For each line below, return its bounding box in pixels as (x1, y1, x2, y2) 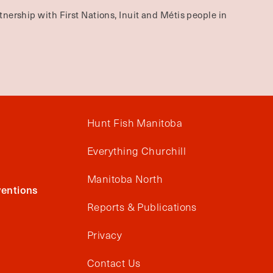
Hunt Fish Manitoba (87, 116, 183, 130)
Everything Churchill (87, 144, 186, 158)
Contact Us (87, 256, 141, 270)
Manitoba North (87, 172, 163, 186)
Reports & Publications (87, 200, 197, 214)
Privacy (87, 228, 122, 242)
